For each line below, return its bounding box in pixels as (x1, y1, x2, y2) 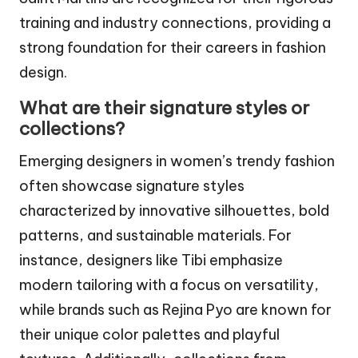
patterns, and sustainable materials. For (19, 226, 292, 245)
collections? (19, 117, 125, 141)
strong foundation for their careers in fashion (19, 38, 326, 58)
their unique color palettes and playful (19, 325, 280, 344)
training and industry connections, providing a (19, 14, 331, 33)
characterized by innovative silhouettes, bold (19, 201, 329, 221)
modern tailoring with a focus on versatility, (19, 276, 319, 295)
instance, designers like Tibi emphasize (19, 251, 283, 270)
